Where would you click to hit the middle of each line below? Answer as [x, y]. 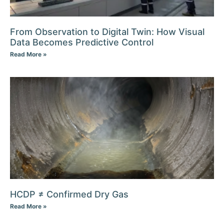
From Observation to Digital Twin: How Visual [107, 32]
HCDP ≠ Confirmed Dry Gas [69, 194]
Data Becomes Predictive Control [83, 42]
